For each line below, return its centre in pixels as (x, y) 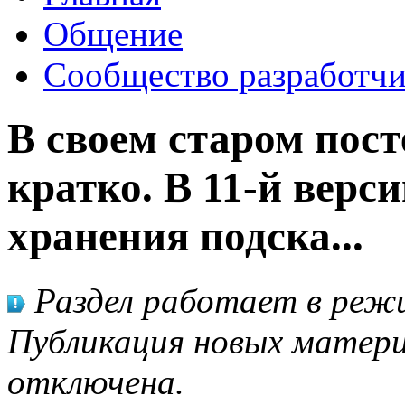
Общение (113, 34)
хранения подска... (185, 236)
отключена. (96, 381)
